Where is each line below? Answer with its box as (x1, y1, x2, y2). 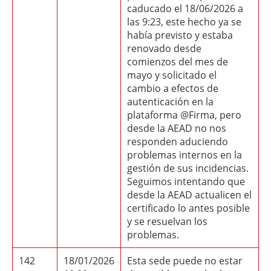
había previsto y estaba (127, 28, 233, 42)
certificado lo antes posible (127, 201, 250, 215)
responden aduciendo (127, 135, 228, 148)
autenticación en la (127, 95, 214, 108)
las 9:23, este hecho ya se (127, 15, 241, 28)
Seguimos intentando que (127, 175, 245, 188)
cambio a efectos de (127, 82, 218, 95)
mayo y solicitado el (127, 68, 217, 82)
